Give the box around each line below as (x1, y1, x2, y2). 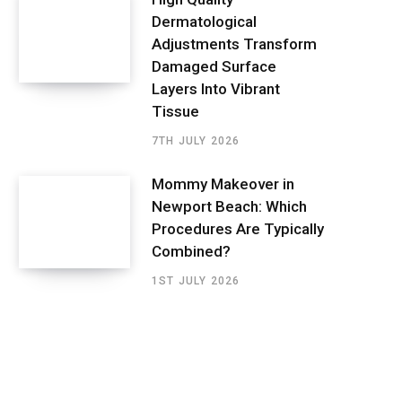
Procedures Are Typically (152, 220, 324, 239)
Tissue (152, 101, 199, 120)
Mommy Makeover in (152, 175, 294, 194)
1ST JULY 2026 (152, 275, 240, 288)
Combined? (152, 242, 231, 261)
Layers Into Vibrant (152, 79, 280, 98)
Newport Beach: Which (152, 197, 307, 216)
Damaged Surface (152, 57, 276, 75)
